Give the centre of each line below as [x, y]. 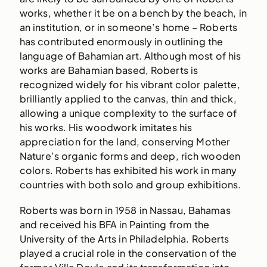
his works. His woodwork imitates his [106, 127]
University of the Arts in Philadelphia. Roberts [124, 238]
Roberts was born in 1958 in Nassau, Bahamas [125, 210]
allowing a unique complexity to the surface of [128, 113]
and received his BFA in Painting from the [114, 224]
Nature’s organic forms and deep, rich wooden [130, 156]
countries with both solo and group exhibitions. [130, 184]
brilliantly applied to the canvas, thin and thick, [128, 98]
